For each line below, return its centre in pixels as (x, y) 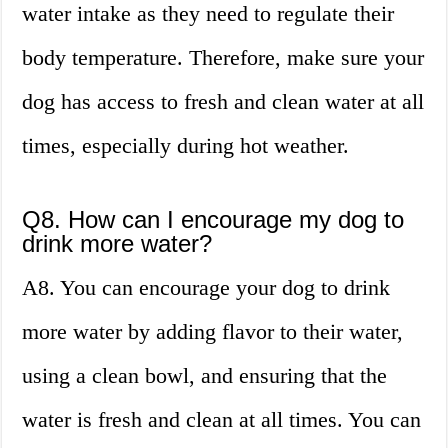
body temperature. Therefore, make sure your (223, 58)
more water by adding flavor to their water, (213, 332)
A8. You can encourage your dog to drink (206, 288)
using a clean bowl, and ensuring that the (205, 376)
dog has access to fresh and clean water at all (223, 102)
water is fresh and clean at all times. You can (222, 420)
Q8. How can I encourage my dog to (213, 220)
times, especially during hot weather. (186, 146)
